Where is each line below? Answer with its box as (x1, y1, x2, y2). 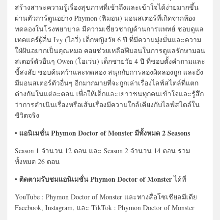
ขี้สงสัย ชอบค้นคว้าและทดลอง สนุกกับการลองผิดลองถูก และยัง (15, 67, 203, 77)
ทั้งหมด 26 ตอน (15, 156, 60, 166)
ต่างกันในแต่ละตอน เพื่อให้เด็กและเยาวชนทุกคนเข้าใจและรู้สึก (15, 88, 204, 98)
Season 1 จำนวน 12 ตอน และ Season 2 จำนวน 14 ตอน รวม (15, 145, 190, 155)
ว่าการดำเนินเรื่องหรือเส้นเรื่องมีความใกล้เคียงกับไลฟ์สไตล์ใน (15, 99, 200, 109)
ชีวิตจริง (15, 110, 39, 120)
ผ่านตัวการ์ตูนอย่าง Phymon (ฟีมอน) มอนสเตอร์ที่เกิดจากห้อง (15, 13, 195, 23)
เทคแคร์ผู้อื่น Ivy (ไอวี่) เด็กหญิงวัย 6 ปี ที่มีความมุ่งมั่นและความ (15, 34, 201, 44)
